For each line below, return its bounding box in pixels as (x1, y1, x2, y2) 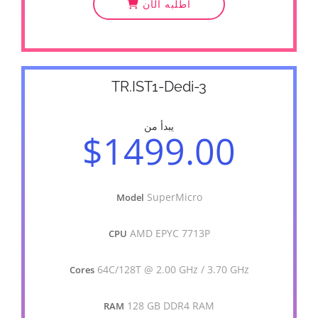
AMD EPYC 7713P (129, 226, 210, 240)
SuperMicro (146, 190, 202, 204)
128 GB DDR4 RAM (127, 299, 214, 312)
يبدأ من (144, 119, 174, 133)
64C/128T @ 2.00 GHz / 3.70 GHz (97, 263, 249, 276)
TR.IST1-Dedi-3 (111, 78, 207, 95)
